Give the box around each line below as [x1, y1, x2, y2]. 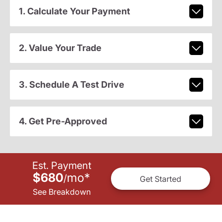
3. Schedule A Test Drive [18, 79, 124, 90]
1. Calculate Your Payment [18, 6, 130, 17]
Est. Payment [32, 160, 91, 172]
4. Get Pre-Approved [18, 116, 107, 127]
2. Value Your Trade [18, 43, 102, 54]
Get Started [140, 173, 181, 184]
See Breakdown [32, 187, 91, 197]
